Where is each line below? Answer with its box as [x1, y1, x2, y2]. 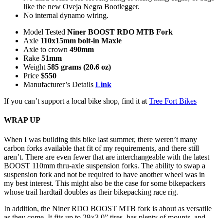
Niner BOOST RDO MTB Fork [67, 28, 173, 36]
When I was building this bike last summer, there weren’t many [4, 135, 197, 144]
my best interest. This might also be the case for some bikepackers [4, 179, 205, 187]
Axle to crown [23, 45, 70, 54]
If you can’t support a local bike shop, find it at [4, 97, 149, 105]
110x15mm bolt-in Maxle [40, 36, 122, 45]
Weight [23, 63, 47, 71]
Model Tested [23, 28, 67, 36]
